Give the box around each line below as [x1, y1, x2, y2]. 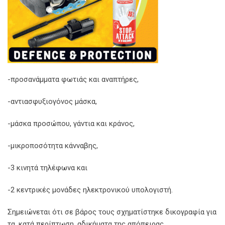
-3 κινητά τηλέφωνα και [8, 163, 87, 173]
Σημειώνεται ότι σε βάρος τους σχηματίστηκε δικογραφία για [8, 207, 216, 217]
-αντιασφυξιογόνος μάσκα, [8, 97, 97, 106]
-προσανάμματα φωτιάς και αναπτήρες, [8, 75, 139, 84]
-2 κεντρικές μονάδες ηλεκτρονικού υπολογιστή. [8, 185, 173, 195]
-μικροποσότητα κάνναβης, [8, 141, 98, 151]
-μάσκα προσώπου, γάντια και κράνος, [8, 119, 135, 129]
